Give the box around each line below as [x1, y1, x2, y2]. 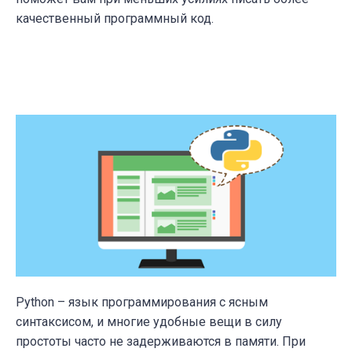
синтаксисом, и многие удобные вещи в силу [16, 314, 282, 330]
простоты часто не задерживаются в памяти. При [16, 334, 306, 350]
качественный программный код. [16, 11, 214, 26]
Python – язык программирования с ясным [16, 295, 268, 310]
